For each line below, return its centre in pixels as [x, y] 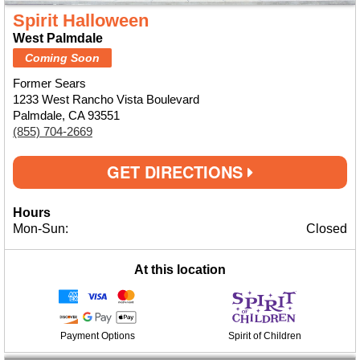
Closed [327, 229]
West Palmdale [58, 38]
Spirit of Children [264, 336]
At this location [180, 270]
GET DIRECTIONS [177, 172]
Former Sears [49, 83]
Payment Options [97, 336]
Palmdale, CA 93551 [66, 115]
